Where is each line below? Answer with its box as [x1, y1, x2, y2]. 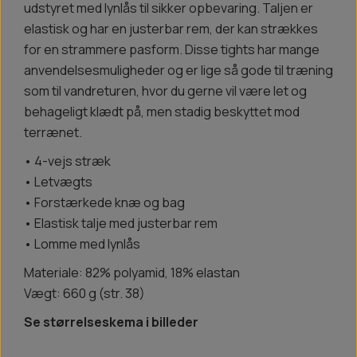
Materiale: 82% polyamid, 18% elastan [24, 264, 240, 282]
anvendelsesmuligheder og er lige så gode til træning [24, 61, 333, 80]
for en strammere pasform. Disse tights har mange [24, 41, 320, 59]
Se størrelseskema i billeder [24, 313, 198, 331]
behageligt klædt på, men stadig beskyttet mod [24, 103, 300, 121]
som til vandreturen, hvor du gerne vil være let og [24, 82, 307, 100]
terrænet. [24, 124, 82, 142]
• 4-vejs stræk [24, 152, 111, 171]
